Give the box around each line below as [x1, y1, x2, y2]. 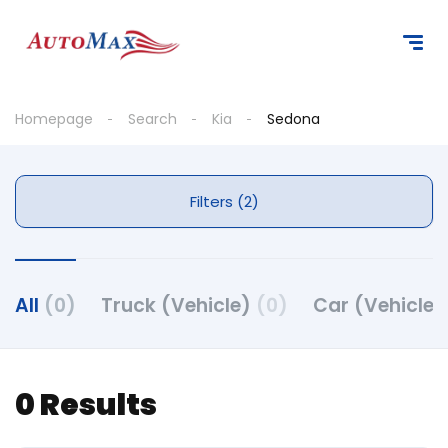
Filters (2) [236, 191, 259, 212]
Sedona [267, 109, 320, 129]
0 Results [15, 384, 157, 426]
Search [128, 109, 177, 129]
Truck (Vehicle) [101, 292, 256, 319]
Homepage [15, 109, 93, 129]
